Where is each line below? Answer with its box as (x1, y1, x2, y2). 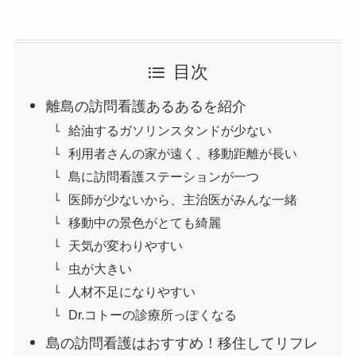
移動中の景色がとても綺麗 (68, 215, 222, 230)
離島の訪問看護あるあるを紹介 (46, 98, 247, 114)
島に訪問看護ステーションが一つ (68, 168, 260, 184)
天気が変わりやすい (68, 238, 184, 253)
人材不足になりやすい (68, 284, 196, 300)
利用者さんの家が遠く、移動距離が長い (68, 145, 298, 161)
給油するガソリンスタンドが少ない (68, 122, 273, 137)
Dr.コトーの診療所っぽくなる (68, 308, 238, 323)
